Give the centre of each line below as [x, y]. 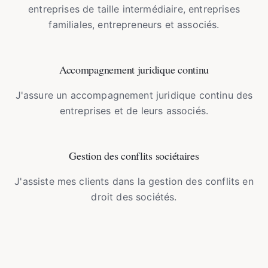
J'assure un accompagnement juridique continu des [134, 95]
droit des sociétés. [134, 197]
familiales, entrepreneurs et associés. [134, 25]
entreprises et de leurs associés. [134, 111]
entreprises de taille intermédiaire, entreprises [134, 9]
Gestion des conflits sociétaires [134, 156]
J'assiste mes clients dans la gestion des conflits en [134, 181]
